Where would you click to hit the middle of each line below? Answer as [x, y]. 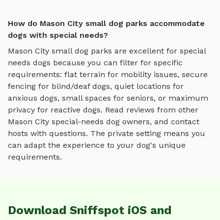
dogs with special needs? [58, 35]
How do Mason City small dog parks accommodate [106, 24]
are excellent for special [159, 51]
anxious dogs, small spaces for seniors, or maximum [108, 98]
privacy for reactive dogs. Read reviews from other [103, 110]
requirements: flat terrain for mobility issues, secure [108, 75]
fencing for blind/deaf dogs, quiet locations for [96, 86]
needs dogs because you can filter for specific [95, 63]
